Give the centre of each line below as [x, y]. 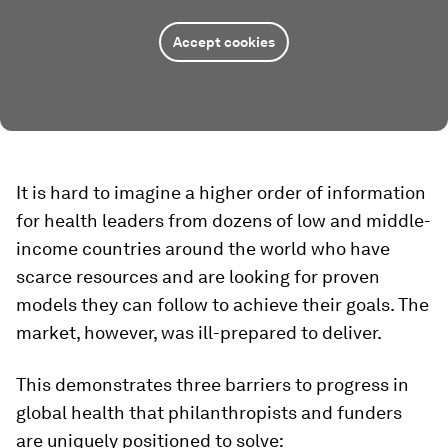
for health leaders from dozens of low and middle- [223, 220]
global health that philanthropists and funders [209, 412]
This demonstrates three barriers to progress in [212, 384]
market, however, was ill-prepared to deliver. [199, 332]
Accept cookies [224, 41]
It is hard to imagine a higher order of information [221, 192]
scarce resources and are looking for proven [198, 276]
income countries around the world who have [203, 248]
